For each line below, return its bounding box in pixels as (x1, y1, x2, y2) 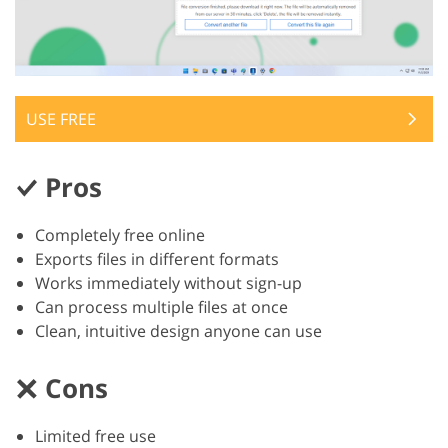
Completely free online (35, 224, 205, 247)
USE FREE (26, 108, 96, 131)
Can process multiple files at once (35, 296, 288, 319)
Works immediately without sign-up (35, 272, 302, 295)
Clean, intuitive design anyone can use (35, 320, 322, 343)
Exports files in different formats (35, 248, 279, 271)
